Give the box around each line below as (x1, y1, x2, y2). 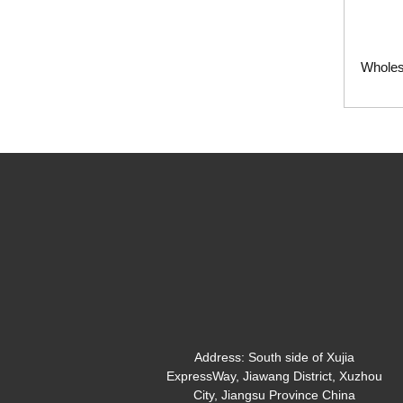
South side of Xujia (248, 349, 355, 364)
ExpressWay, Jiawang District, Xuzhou (166, 368, 383, 383)
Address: (194, 349, 249, 364)
